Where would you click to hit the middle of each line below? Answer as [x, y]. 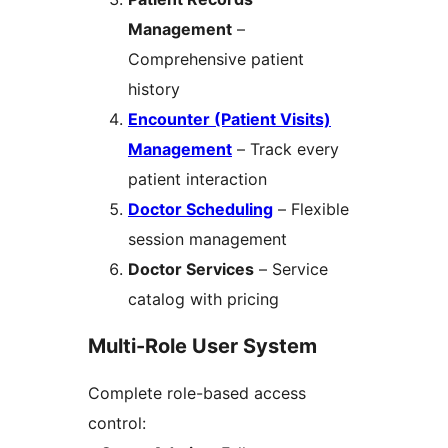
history [154, 88]
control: [117, 422]
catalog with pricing [203, 298]
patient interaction [197, 178]
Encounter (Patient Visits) [229, 118]
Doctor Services [191, 268]
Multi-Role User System [202, 345]
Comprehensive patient [216, 58]
